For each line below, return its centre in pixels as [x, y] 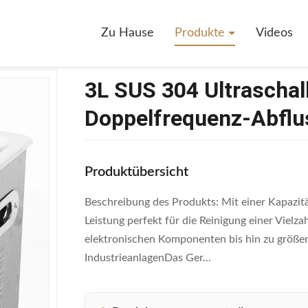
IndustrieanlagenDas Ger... [148, 258]
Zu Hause [128, 33]
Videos [274, 33]
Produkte [201, 33]
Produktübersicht [136, 172]
